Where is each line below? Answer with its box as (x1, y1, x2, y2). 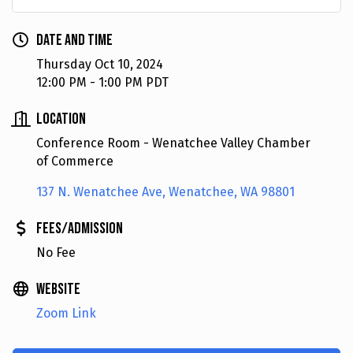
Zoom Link (36, 305, 96, 321)
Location (36, 109, 86, 128)
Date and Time (36, 30, 113, 50)
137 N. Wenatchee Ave (36, 184, 162, 199)
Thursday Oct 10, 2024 (36, 56, 163, 72)
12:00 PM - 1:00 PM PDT (36, 74, 169, 90)
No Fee (36, 244, 76, 260)
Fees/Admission (36, 218, 123, 238)
